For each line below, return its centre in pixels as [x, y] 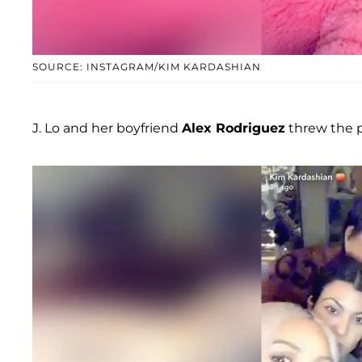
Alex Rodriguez [234, 128]
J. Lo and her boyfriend [107, 128]
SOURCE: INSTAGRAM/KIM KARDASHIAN [147, 67]
